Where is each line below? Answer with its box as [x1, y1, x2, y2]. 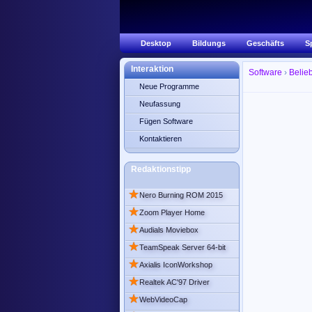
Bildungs [192, 39, 226, 47]
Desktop [141, 39, 171, 47]
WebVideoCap [139, 295, 187, 304]
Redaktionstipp [131, 164, 191, 174]
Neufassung [139, 100, 180, 108]
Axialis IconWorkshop [139, 260, 212, 269]
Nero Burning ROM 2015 [139, 191, 223, 199]
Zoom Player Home [139, 208, 205, 217]
